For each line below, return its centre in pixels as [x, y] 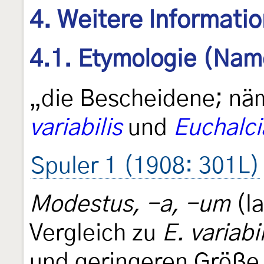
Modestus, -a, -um [130, 205]
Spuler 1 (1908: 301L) [145, 167]
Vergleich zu [96, 234]
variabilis [76, 128]
